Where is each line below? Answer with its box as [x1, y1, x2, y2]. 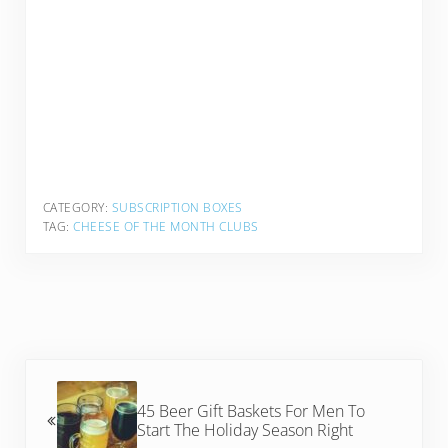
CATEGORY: [42, 199, 112, 217]
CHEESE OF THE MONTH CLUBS [73, 218, 259, 236]
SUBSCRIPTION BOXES [111, 199, 243, 217]
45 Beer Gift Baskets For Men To [137, 399, 366, 422]
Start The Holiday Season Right [137, 418, 354, 441]
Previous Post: [23, 358, 122, 381]
